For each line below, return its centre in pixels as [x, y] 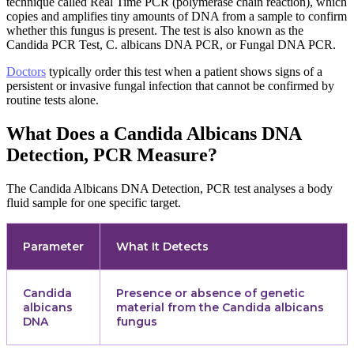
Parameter [53, 247]
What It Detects [162, 247]
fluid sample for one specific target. [94, 203]
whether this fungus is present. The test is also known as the [155, 31]
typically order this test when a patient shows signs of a [184, 72]
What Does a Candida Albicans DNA [154, 134]
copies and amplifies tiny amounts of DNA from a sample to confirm [177, 17]
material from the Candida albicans [220, 308]
